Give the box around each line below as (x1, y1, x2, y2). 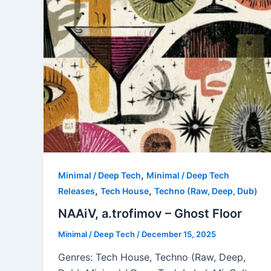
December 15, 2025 (142, 229, 216, 240)
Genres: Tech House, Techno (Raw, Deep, (58, 251, 246, 264)
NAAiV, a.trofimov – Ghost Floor (58, 206, 242, 221)
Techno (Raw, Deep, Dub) (154, 185, 258, 196)
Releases (58, 185, 95, 196)
